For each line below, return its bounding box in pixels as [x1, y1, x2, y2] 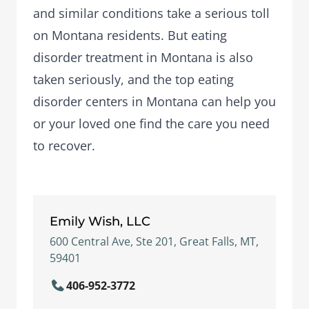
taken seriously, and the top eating [33, 71, 234, 88]
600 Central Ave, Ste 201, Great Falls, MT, [50, 234, 259, 249]
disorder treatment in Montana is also [33, 49, 253, 66]
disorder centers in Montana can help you [33, 93, 276, 110]
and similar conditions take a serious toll [33, 5, 270, 21]
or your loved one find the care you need [33, 115, 270, 132]
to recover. [33, 137, 95, 154]
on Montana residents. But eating [33, 27, 227, 43]
